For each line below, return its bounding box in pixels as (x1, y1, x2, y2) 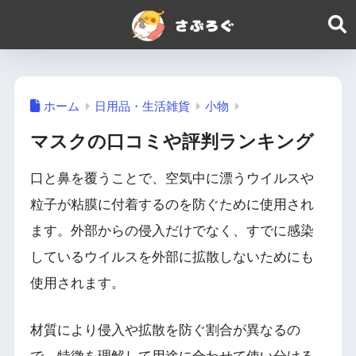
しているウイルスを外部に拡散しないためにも (29, 250, 314, 265)
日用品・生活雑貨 (94, 99, 190, 113)
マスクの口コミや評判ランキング (29, 131, 314, 153)
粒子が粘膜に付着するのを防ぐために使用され (29, 197, 314, 213)
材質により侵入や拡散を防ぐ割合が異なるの (29, 322, 300, 338)
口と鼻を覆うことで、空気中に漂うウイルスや (29, 171, 314, 187)
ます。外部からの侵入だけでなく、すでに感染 (29, 223, 314, 239)
